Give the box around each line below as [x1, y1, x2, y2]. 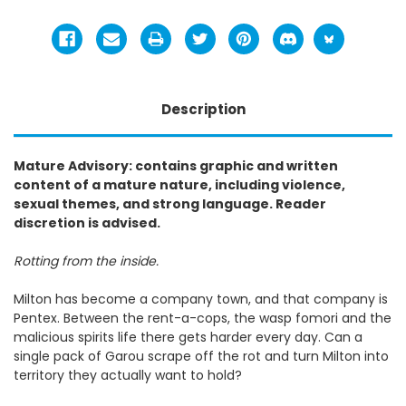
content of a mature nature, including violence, [14, 175, 345, 194]
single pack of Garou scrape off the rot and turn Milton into [14, 346, 389, 365]
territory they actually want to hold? [14, 365, 242, 384]
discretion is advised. [14, 213, 160, 232]
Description [160, 99, 246, 119]
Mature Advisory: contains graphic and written [14, 156, 338, 175]
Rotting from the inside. [14, 251, 159, 270]
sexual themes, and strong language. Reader [14, 194, 326, 213]
